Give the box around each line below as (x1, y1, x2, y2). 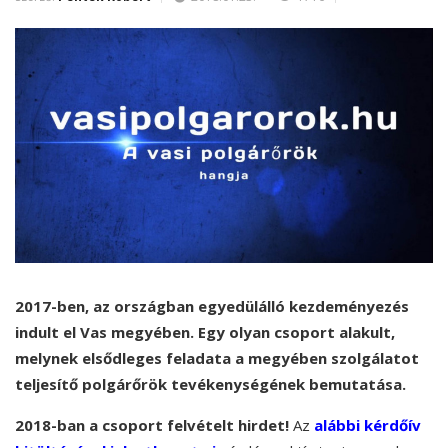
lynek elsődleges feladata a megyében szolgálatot (38, 348, 419, 369)
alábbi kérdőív (314, 415, 421, 436)
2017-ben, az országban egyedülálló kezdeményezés (15, 296, 409, 317)
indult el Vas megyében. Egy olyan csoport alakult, (15, 322, 395, 343)
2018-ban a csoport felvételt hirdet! (15, 415, 289, 436)
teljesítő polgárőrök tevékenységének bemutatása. (15, 374, 410, 395)
